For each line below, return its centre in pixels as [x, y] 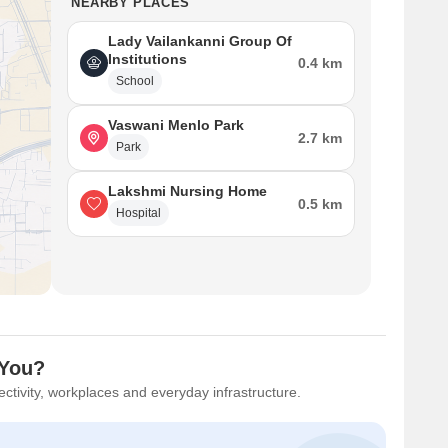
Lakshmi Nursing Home [187, 191]
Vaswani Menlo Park [176, 125]
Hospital [138, 213]
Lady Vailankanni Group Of [200, 41]
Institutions [147, 59]
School [135, 81]
